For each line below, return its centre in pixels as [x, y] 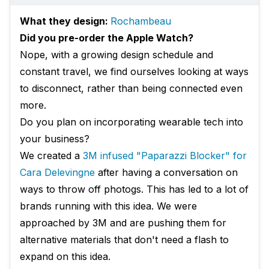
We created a [51, 156]
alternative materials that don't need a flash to [124, 240]
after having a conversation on [166, 173]
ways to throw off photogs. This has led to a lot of [134, 189]
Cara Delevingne [57, 173]
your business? [55, 139]
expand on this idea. [65, 257]
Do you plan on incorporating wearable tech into [131, 122]
